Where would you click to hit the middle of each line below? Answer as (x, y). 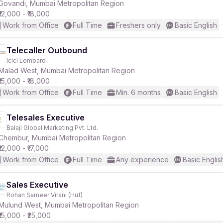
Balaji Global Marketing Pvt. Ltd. (52, 128)
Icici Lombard (26, 60)
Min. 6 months (138, 92)
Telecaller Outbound (47, 50)
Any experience (142, 160)
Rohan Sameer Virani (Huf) (45, 195)
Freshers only (138, 25)
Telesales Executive (46, 117)
